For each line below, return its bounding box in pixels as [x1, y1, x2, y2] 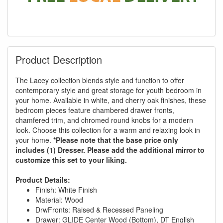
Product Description [15, 52, 102, 67]
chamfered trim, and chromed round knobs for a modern [15, 114, 193, 125]
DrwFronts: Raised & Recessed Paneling [35, 204, 163, 215]
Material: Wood [35, 194, 83, 205]
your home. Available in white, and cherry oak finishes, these [15, 95, 206, 105]
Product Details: [15, 174, 70, 185]
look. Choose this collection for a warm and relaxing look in [15, 124, 200, 135]
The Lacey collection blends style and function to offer [15, 75, 184, 85]
